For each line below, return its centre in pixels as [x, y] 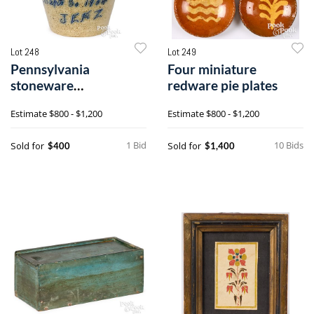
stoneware [42, 85]
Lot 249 [182, 52]
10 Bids [289, 145]
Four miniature [212, 69]
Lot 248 [25, 52]
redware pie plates [223, 85]
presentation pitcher [71, 101]
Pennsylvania [50, 69]
